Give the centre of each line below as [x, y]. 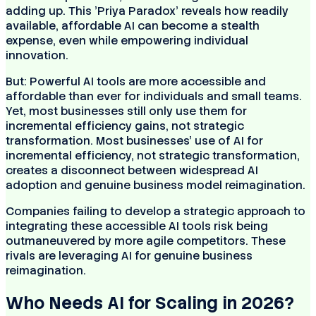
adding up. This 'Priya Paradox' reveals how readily [147, 11]
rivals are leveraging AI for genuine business [129, 255]
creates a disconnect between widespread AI [132, 170]
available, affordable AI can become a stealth [133, 25]
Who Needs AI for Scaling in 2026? [150, 303]
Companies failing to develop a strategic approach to [156, 211]
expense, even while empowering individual [127, 40]
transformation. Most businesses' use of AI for [134, 140]
